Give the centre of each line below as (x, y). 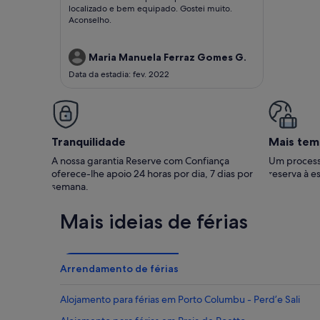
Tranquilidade (89, 142)
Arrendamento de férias (119, 269)
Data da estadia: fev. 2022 (119, 75)
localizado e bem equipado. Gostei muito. (150, 9)
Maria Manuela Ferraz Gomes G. (167, 57)
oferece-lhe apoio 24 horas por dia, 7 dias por (152, 174)
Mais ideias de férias (154, 222)
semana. (70, 187)
